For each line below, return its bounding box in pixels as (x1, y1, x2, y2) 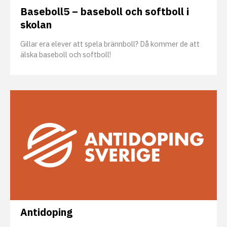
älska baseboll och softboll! (20, 50, 111, 60)
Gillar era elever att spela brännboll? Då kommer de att (20, 39, 200, 49)
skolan (20, 18, 52, 32)
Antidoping (20, 205, 72, 219)
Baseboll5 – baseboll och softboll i (20, 5, 189, 19)
